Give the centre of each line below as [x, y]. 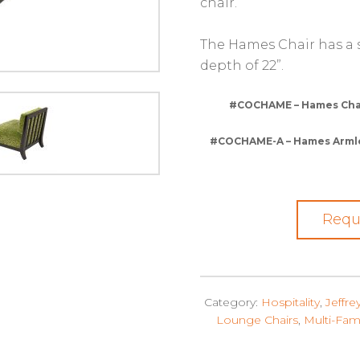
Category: [233, 302]
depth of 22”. [242, 65]
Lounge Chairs [257, 320]
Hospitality [291, 302]
